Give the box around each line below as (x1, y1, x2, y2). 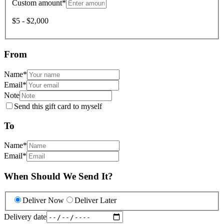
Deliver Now (22, 196, 64, 205)
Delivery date (4, 212, 46, 221)
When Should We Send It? (4, 170, 113, 181)
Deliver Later (74, 196, 116, 205)
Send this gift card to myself (14, 101, 102, 110)
